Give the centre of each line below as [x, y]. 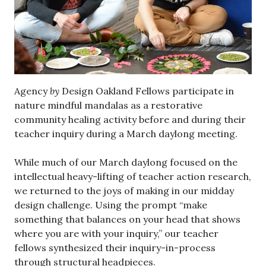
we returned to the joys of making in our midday [124, 190]
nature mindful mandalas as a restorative [108, 105]
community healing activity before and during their [130, 119]
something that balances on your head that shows [127, 219]
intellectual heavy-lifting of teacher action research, [133, 176]
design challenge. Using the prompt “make [111, 205]
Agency [32, 91]
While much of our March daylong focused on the [126, 162]
